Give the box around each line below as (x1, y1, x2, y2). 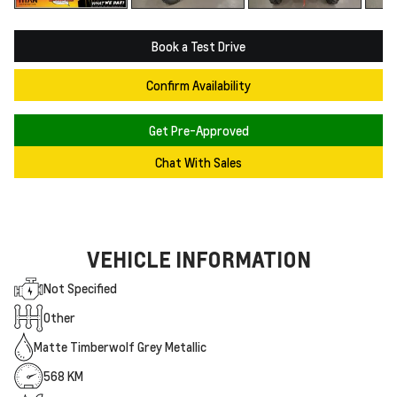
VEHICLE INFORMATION (86, 245, 311, 273)
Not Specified (43, 280, 117, 296)
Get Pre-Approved (148, 121, 249, 138)
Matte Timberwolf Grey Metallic (34, 339, 206, 354)
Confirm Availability (146, 76, 251, 93)
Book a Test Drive (152, 37, 245, 54)
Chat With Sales (155, 153, 242, 170)
